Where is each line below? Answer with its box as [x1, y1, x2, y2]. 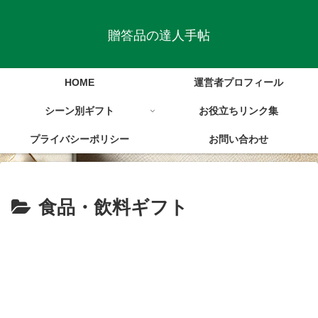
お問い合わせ [209, 133, 268, 146]
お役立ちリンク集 [199, 105, 278, 117]
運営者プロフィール [194, 77, 283, 89]
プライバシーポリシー [30, 133, 129, 146]
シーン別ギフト [45, 105, 114, 117]
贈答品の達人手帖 [108, 28, 210, 43]
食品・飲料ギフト [38, 197, 188, 219]
